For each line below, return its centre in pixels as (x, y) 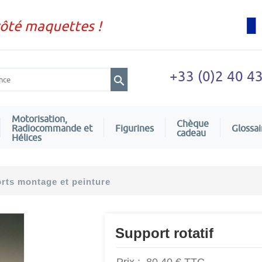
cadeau (191, 132)
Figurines (135, 128)
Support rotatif (164, 233)
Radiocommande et (52, 128)
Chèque (193, 123)
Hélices (27, 137)
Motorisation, (39, 118)
